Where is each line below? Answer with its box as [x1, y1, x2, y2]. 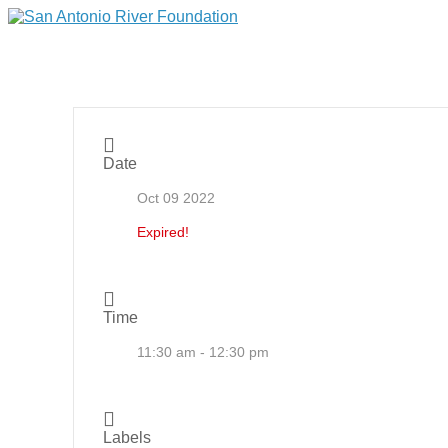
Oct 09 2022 [136, 190, 215, 206]
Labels [102, 429, 151, 446]
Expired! [136, 224, 189, 240]
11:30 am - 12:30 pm [136, 344, 269, 360]
